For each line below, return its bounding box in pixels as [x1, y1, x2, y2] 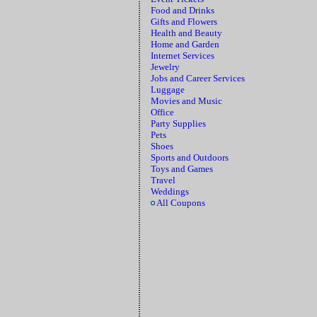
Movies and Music [151, 96, 222, 106]
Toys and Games [151, 163, 213, 174]
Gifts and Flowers [151, 16, 217, 27]
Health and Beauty [151, 28, 222, 38]
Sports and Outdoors [151, 152, 229, 163]
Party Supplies [151, 118, 206, 129]
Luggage [151, 84, 185, 95]
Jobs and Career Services [151, 73, 245, 83]
